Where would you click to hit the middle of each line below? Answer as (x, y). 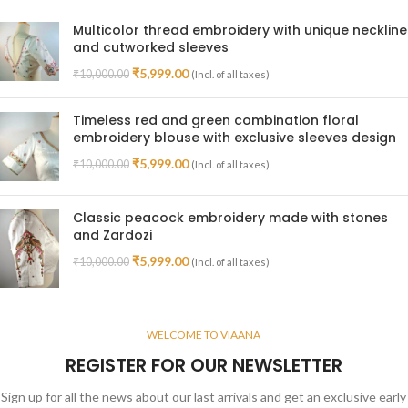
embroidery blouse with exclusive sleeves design (235, 137)
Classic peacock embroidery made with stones (230, 217)
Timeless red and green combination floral (216, 120)
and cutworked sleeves (151, 47)
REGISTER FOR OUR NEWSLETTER (204, 366)
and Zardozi (112, 235)
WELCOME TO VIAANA (204, 335)
